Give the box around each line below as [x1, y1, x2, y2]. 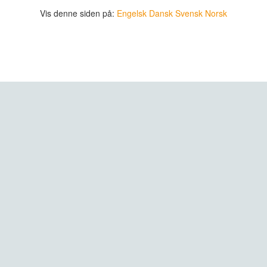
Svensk [175, 7, 203, 19]
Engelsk [117, 7, 147, 19]
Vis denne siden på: [40, 7, 114, 19]
